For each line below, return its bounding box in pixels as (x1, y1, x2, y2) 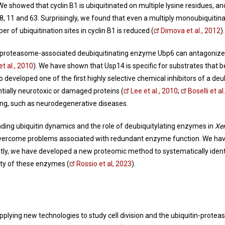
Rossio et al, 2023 (76, 160, 132, 168)
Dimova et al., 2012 (161, 27, 220, 35)
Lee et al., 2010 (131, 87, 178, 95)
